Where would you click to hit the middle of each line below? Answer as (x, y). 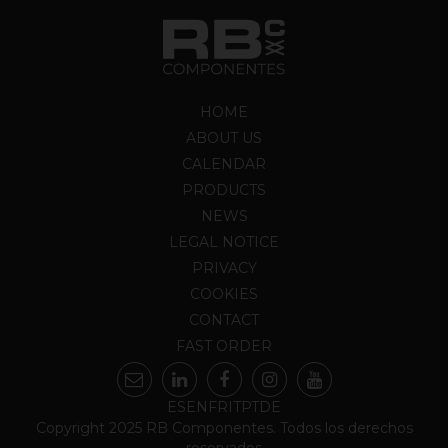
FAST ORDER (224, 346)
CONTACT (224, 320)
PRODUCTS (224, 190)
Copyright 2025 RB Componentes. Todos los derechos (224, 428)
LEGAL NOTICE (224, 242)
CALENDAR (224, 164)
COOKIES (224, 294)
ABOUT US (224, 138)
